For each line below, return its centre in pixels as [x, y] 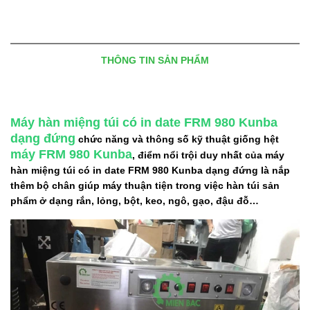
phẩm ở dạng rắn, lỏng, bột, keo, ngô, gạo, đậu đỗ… [135, 200]
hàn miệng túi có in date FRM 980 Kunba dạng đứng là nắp [150, 170]
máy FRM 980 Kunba [71, 154]
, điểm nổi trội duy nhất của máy [208, 155]
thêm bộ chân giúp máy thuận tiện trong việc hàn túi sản [145, 185]
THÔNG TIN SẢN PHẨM [155, 60]
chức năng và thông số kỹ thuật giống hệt [179, 139]
